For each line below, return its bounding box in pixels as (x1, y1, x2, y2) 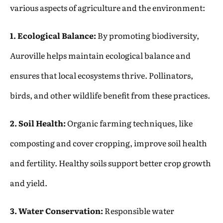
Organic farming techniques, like (66, 116, 193, 129)
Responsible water (103, 204, 174, 217)
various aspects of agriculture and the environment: (10, 1, 205, 13)
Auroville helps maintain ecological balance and (10, 49, 191, 61)
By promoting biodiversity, (96, 29, 199, 41)
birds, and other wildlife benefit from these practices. (10, 89, 210, 101)
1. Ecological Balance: (10, 29, 96, 41)
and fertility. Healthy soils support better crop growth (10, 156, 211, 169)
